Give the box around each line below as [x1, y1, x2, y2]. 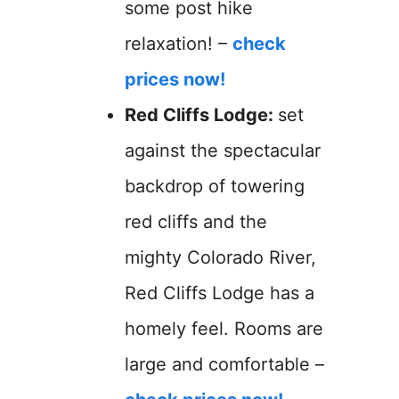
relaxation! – [125, 33, 232, 54]
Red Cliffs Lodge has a [125, 282, 314, 304]
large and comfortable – [125, 354, 324, 375]
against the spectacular [125, 140, 321, 161]
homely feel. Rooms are [125, 318, 323, 339]
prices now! [125, 69, 225, 90]
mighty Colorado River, [125, 247, 316, 268]
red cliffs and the [125, 211, 267, 232]
